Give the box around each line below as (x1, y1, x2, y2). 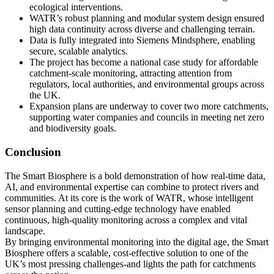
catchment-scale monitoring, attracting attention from (29, 68, 232, 79)
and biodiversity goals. (29, 123, 116, 134)
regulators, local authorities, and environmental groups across (29, 79, 264, 90)
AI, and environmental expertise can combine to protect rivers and (5, 181, 259, 192)
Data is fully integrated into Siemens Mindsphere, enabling (29, 35, 255, 46)
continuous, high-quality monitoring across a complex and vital (5, 214, 247, 225)
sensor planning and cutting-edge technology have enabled (5, 203, 231, 214)
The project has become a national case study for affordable (29, 57, 258, 68)
